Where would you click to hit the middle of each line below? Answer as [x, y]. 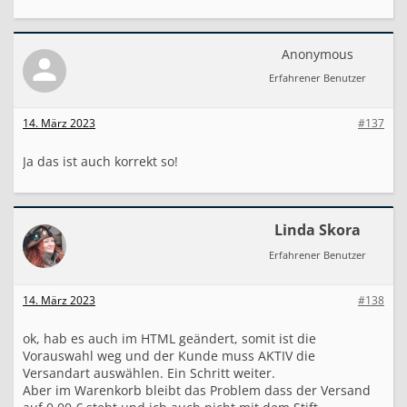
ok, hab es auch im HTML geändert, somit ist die [169, 338]
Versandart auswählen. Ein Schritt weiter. [149, 373]
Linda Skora [318, 230]
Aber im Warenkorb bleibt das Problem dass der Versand [197, 390]
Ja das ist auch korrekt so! [100, 161]
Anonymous [318, 54]
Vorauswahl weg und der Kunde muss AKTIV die [169, 356]
